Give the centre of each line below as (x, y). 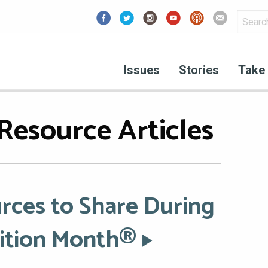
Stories (199, 70)
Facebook (127, 42)
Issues (142, 70)
